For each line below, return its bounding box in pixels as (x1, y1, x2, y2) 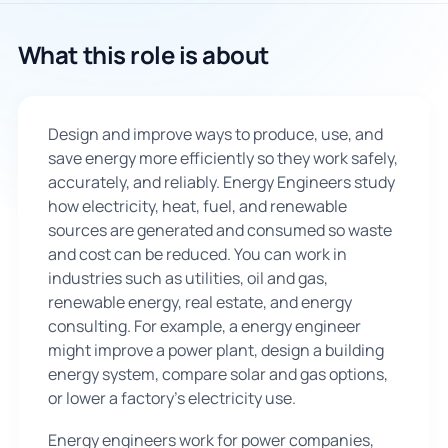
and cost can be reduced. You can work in (47, 242, 347, 265)
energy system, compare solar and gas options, (47, 362, 388, 385)
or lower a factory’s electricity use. (47, 386, 296, 409)
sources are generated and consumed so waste (47, 218, 392, 241)
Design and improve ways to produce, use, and (47, 122, 383, 145)
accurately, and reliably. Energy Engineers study (47, 170, 395, 193)
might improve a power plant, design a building (47, 338, 384, 361)
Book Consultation (160, 91, 288, 111)
